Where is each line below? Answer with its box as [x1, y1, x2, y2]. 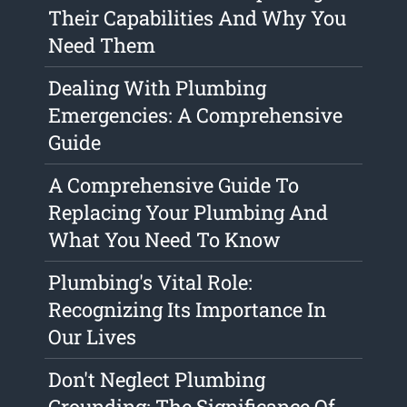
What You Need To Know [48, 226, 282, 253]
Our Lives [48, 323, 137, 351]
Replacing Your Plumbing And [48, 199, 329, 226]
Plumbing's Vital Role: [48, 269, 253, 296]
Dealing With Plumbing [48, 74, 267, 102]
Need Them [48, 32, 156, 59]
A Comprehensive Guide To [48, 172, 300, 199]
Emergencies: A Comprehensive [48, 102, 343, 129]
